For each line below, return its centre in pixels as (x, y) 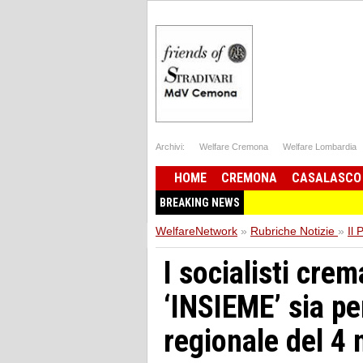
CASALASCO (327, 177)
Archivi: (170, 147)
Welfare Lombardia (320, 147)
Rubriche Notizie (293, 231)
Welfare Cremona (234, 147)
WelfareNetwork (196, 231)
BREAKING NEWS (200, 202)
